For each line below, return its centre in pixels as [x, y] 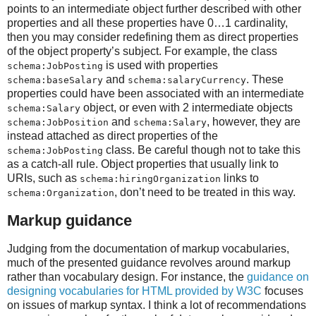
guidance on [278, 277]
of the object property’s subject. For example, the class [142, 51]
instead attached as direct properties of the [113, 136]
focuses [282, 291]
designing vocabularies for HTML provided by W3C [134, 291]
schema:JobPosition [58, 123]
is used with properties [160, 66]
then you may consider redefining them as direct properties [153, 37]
